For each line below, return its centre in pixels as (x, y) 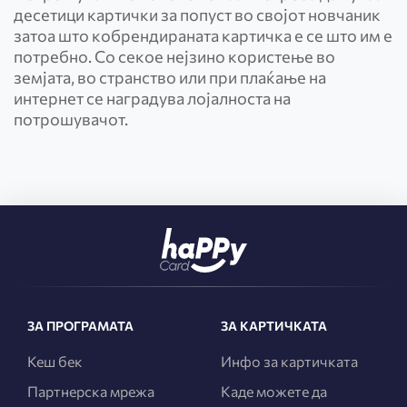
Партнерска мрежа (91, 391)
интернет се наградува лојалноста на (152, 98)
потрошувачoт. (71, 119)
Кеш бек (55, 361)
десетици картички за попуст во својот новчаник (197, 15)
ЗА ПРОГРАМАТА (80, 326)
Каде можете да (274, 391)
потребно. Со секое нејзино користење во (174, 56)
